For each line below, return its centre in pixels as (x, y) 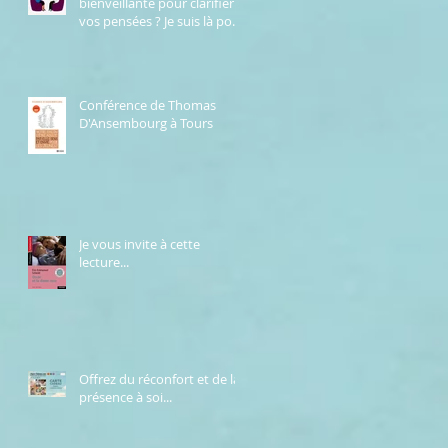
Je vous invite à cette (139, 243)
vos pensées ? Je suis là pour (162, 20)
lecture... (104, 261)
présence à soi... (125, 396)
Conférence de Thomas (147, 104)
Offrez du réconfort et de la (159, 378)
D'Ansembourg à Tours (146, 122)
